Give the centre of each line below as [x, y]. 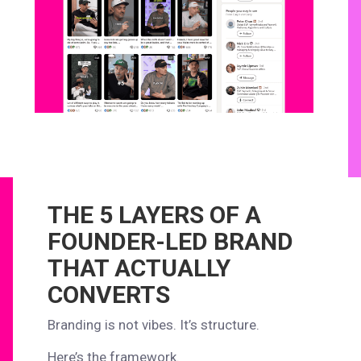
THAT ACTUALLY [139, 268]
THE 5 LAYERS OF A [155, 214]
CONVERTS [109, 294]
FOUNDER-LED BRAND [171, 241]
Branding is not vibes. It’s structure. [154, 324]
